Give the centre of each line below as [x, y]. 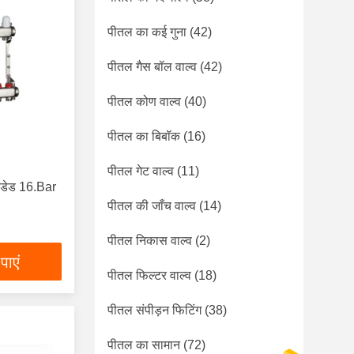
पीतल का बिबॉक [144, 136]
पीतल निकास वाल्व [150, 241]
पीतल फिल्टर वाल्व [149, 275]
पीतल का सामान [144, 345]
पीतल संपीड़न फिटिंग [154, 310]
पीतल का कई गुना [147, 32]
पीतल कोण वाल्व [144, 102]
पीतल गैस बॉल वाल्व [152, 67]
